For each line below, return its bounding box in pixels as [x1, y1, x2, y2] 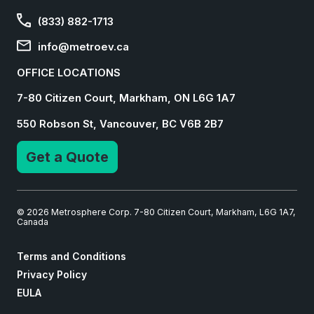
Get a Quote [26, 148, 109, 165]
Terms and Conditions [17, 250, 126, 262]
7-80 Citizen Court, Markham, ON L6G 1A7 [17, 92, 235, 105]
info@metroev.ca [35, 41, 129, 54]
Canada [17, 216, 48, 227]
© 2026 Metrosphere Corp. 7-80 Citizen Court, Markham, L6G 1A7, [17, 206, 296, 217]
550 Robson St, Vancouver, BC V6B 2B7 [17, 117, 224, 130]
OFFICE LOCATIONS [17, 66, 121, 79]
